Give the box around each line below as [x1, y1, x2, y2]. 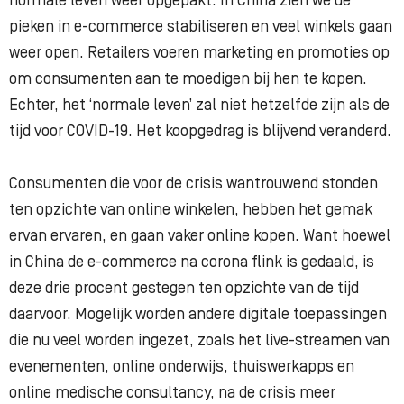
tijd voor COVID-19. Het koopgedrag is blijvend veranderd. [9, 123, 391, 141]
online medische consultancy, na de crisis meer [9, 384, 335, 402]
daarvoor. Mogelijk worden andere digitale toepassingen [9, 306, 387, 324]
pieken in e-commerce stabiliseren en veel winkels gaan [9, 18, 392, 36]
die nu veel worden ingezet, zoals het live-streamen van [9, 332, 390, 350]
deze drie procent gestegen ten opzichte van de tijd [9, 280, 359, 298]
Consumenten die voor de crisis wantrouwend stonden [9, 175, 378, 193]
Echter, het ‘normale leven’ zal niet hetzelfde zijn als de [9, 96, 390, 115]
